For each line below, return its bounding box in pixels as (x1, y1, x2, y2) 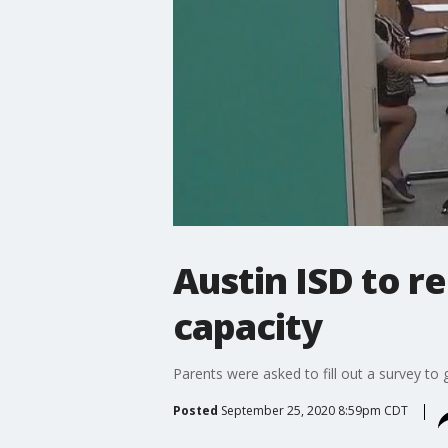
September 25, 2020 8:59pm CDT (220, 401, 408, 419)
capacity (172, 301, 322, 351)
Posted (172, 401, 218, 419)
